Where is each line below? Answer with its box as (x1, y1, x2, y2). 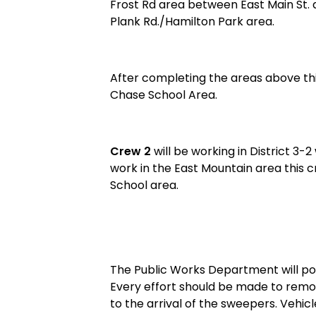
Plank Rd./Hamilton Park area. (110, 13, 274, 30)
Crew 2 (110, 143, 151, 159)
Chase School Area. (110, 87, 217, 103)
